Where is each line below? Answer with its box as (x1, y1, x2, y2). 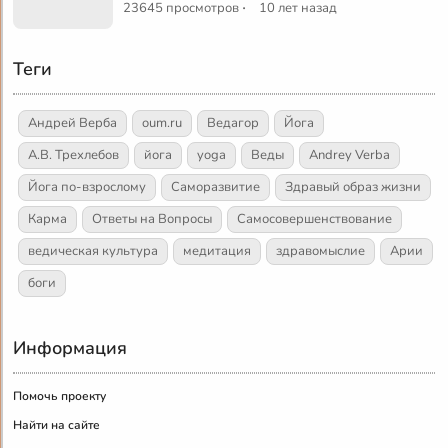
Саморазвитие (171, 177, 261, 196)
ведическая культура (28, 241, 159, 260)
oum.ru (142, 113, 183, 132)
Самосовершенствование (237, 209, 393, 228)
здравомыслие (276, 241, 366, 260)
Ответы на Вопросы (92, 209, 213, 228)
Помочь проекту (13, 387, 107, 404)
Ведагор (207, 113, 260, 132)
